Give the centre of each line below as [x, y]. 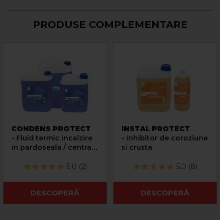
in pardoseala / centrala [55, 147]
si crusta [137, 147]
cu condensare [39, 156]
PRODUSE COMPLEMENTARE [110, 24]
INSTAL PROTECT [156, 128]
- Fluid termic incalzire [52, 138]
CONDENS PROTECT [51, 128]
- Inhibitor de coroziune [165, 138]
